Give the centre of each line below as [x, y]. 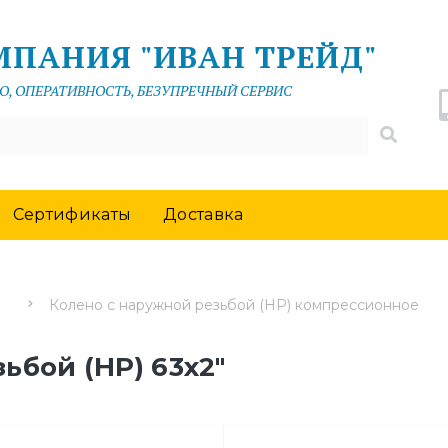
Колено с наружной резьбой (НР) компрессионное [234, 304]
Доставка [203, 214]
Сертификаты [72, 214]
